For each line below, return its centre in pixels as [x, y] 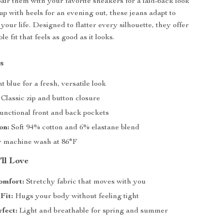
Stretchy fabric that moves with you [85, 182]
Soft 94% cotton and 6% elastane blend [75, 128]
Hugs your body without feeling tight [76, 197]
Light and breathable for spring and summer [93, 211]
